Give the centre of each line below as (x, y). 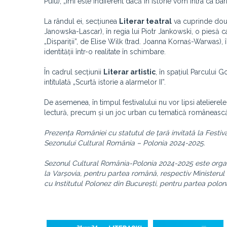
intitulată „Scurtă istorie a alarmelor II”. (105, 82)
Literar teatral (145, 21)
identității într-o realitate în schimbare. (105, 52)
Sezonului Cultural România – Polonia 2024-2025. (125, 143)
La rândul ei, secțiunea (82, 21)
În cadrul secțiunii (74, 72)
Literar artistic (129, 72)
